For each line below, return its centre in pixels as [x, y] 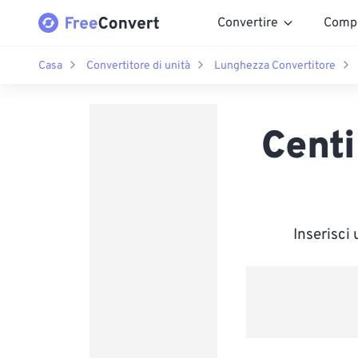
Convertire [248, 23]
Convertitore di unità [138, 66]
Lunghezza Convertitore [275, 66]
